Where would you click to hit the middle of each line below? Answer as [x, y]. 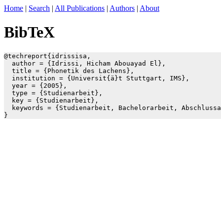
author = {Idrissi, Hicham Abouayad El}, [85, 63]
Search [39, 8]
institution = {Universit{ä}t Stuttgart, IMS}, [97, 78]
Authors [122, 8]
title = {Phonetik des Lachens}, [69, 71]
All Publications [80, 8]
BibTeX [29, 32]
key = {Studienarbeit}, [51, 100]
